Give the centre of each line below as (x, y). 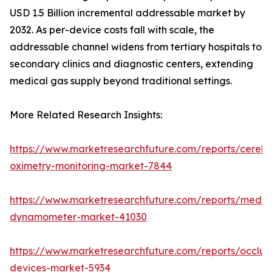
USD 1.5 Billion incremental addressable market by (127, 13)
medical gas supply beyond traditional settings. (121, 81)
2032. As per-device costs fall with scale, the (112, 30)
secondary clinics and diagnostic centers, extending (131, 64)
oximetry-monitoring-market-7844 (91, 166)
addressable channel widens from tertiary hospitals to (136, 47)
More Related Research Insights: (86, 115)
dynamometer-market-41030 (78, 217)
